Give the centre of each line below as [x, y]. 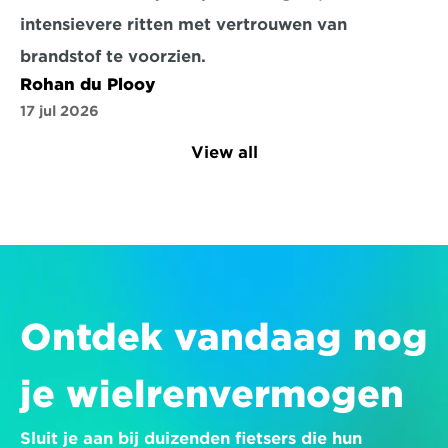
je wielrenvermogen [212, 394]
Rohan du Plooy [87, 84]
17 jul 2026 [59, 111]
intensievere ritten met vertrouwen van [183, 24]
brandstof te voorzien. [113, 56]
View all [224, 152]
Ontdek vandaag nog [224, 337]
